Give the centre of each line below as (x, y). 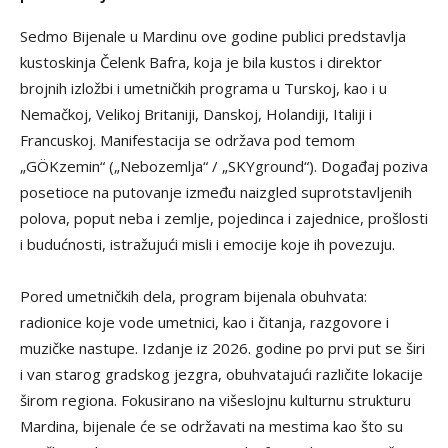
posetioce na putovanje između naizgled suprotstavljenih (216, 192)
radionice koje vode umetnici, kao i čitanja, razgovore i (204, 322)
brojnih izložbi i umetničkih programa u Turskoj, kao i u (203, 88)
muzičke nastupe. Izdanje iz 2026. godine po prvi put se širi (222, 348)
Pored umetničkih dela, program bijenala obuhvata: (193, 296)
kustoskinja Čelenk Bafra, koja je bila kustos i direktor (201, 62)
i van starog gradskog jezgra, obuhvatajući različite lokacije (221, 374)
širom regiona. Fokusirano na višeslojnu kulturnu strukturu (215, 400)
